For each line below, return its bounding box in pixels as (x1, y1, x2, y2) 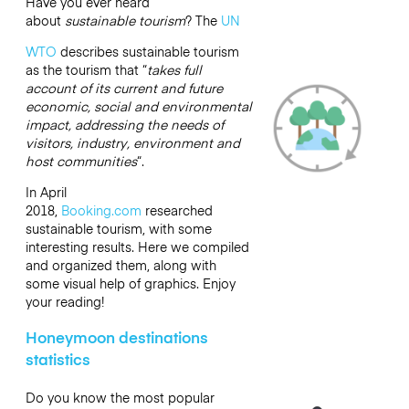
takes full (146, 59, 202, 79)
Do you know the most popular (25, 387, 215, 406)
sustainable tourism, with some (25, 219, 212, 238)
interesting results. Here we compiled (25, 237, 249, 257)
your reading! (25, 292, 104, 311)
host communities (25, 151, 137, 170)
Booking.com (60, 201, 142, 220)
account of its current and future (25, 78, 223, 97)
